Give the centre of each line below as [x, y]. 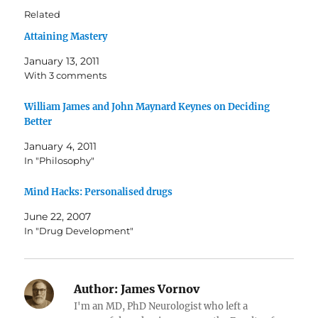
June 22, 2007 [58, 216]
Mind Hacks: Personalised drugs [99, 192]
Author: [96, 289]
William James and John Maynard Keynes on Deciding [147, 106]
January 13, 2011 [62, 61]
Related [43, 14]
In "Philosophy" [60, 160]
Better [38, 121]
